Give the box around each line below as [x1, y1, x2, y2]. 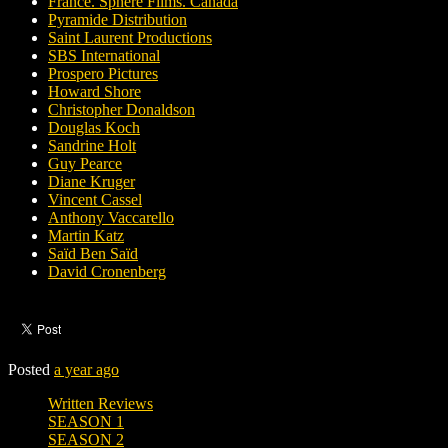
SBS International [48, 47, 160, 65]
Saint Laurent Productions [48, 29, 212, 47]
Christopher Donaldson [48, 101, 195, 119]
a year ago [54, 361, 119, 379]
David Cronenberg [48, 263, 166, 281]
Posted [8, 361, 54, 379]
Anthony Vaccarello [48, 209, 174, 227]
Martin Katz [48, 227, 124, 245]
